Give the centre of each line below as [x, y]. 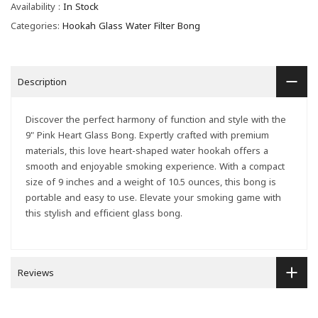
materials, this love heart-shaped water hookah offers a [147, 151]
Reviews [36, 273]
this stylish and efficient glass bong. [104, 213]
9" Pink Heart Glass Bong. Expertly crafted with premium [147, 135]
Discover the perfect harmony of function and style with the [156, 120]
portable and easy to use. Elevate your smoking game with [153, 198]
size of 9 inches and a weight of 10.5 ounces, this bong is [151, 182]
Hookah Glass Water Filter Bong [131, 26]
